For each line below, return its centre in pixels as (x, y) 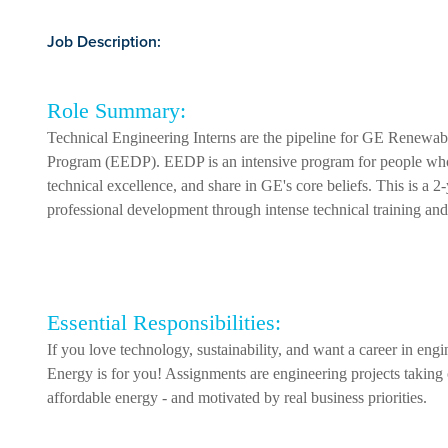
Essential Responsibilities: (164, 322)
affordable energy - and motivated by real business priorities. (237, 397)
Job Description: (104, 41)
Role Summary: (116, 110)
